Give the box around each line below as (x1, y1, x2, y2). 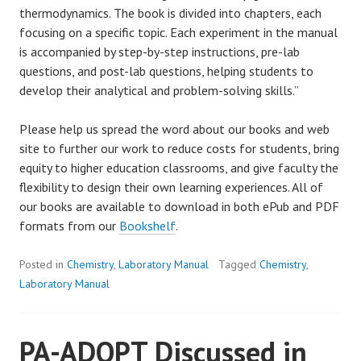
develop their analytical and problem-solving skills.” (19, 81, 299, 98)
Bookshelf (119, 217, 176, 234)
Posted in (19, 256, 67, 272)
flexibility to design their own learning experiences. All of (19, 178, 323, 195)
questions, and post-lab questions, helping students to (19, 62, 313, 79)
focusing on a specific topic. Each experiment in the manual (19, 23, 338, 40)
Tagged (218, 256, 259, 272)
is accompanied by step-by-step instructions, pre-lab (19, 43, 300, 60)
